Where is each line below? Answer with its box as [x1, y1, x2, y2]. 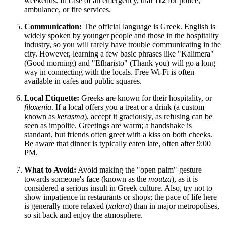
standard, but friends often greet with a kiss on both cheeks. [24, 130, 212, 139]
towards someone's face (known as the [24, 174, 148, 183]
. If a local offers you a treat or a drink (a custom [51, 102, 204, 111]
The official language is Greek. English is [82, 22, 215, 31]
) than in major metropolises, [129, 201, 219, 210]
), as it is [172, 174, 198, 183]
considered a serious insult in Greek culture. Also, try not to [24, 183, 212, 192]
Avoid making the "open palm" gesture [76, 165, 202, 174]
